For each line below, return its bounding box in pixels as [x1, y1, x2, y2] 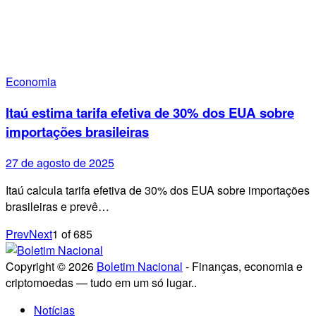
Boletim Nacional [97, 257, 183, 274]
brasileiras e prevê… [6, 197, 109, 214]
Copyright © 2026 [6, 257, 97, 274]
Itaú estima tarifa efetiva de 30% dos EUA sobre [6, 102, 294, 122]
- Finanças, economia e [183, 257, 303, 274]
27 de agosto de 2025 [6, 154, 114, 171]
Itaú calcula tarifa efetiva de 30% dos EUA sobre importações [6, 181, 310, 198]
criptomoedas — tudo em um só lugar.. [6, 274, 197, 291]
